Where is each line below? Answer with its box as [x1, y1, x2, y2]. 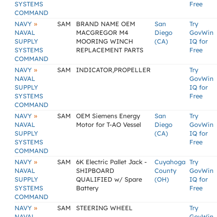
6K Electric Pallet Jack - [76, 158, 147, 166]
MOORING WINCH [76, 37, 133, 45]
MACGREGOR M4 [76, 29, 128, 36]
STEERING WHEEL [76, 204, 133, 212]
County [155, 167, 176, 174]
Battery [76, 184, 98, 192]
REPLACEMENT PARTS [76, 46, 143, 54]
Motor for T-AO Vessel [76, 121, 141, 128]
